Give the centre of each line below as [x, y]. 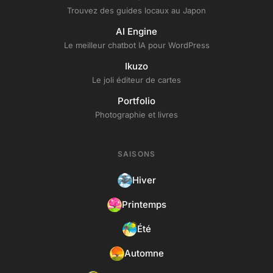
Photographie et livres [136, 115]
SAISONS [136, 154]
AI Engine [136, 31]
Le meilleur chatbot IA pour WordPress [136, 45]
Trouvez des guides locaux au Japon [136, 10]
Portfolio [136, 101]
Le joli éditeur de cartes [136, 80]
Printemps [144, 204]
